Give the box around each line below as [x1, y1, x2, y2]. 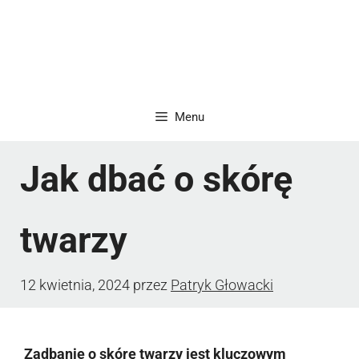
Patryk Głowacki [171, 276, 273, 293]
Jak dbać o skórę [20, 157, 292, 200]
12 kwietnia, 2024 [20, 276, 130, 293]
